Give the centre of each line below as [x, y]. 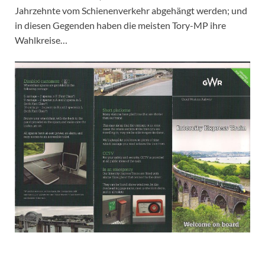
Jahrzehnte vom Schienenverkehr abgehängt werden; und [131, 10]
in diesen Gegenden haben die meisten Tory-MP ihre [120, 25]
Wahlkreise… [41, 40]
